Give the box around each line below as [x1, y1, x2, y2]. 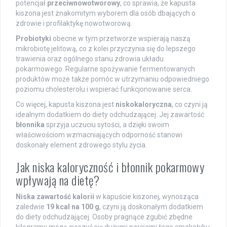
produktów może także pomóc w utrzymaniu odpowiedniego [16, 74, 209, 83]
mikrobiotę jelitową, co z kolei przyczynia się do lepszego [16, 44, 196, 53]
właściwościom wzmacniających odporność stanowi [16, 130, 182, 139]
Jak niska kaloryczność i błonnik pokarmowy [16, 157, 204, 176]
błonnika [16, 120, 45, 129]
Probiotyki [16, 34, 51, 43]
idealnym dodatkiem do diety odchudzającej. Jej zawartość [16, 110, 204, 119]
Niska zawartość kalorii [16, 192, 94, 201]
